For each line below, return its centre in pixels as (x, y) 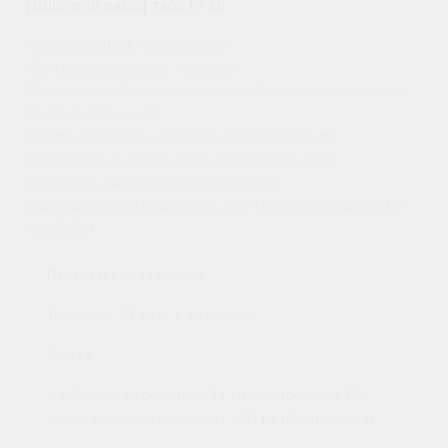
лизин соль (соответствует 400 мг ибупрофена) (209, 418)
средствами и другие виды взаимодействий (179, 157)
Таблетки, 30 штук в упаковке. (150, 314)
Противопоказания (94, 111)
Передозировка (222, 180)
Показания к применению (118, 88)
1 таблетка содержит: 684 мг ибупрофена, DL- (207, 394)
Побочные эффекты (96, 180)
